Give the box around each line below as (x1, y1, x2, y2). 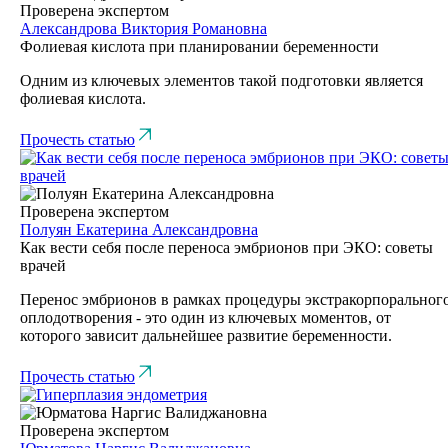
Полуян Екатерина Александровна (20, 220, 258, 238)
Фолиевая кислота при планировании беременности (20, 37, 379, 55)
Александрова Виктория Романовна (20, 19, 267, 37)
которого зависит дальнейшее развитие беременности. (20, 326, 392, 344)
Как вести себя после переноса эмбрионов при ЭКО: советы (20, 238, 433, 256)
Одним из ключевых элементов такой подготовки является (20, 71, 423, 89)
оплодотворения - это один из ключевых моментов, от (20, 308, 391, 326)
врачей (20, 256, 66, 274)
